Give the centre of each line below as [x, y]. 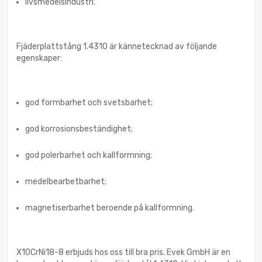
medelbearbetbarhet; [66, 182]
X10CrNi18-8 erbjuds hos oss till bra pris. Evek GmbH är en [123, 253]
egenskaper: [39, 58]
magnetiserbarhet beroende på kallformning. [110, 208]
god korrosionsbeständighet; [79, 129]
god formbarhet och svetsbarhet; [89, 103]
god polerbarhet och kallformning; [89, 156]
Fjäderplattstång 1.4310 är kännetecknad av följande [117, 47]
